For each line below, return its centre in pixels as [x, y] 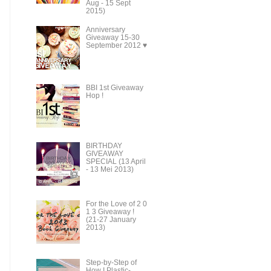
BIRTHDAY [104, 146]
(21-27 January [111, 220]
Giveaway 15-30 [113, 38]
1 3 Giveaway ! [110, 212]
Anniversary [105, 30]
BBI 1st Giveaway [114, 88]
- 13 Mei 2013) [109, 170]
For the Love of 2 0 [116, 204]
